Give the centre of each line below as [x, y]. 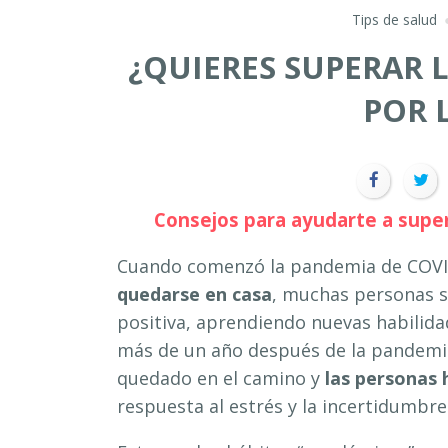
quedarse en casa [194, 293]
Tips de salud [394, 19]
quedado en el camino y [221, 377]
